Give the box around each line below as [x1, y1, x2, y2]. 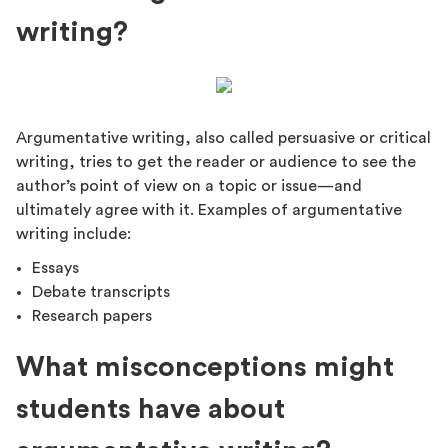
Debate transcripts [32, 283, 170, 300]
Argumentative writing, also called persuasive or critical [16, 129, 431, 146]
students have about [16, 394, 285, 423]
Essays [32, 259, 79, 276]
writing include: [16, 225, 131, 242]
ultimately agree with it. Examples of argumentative [16, 201, 402, 218]
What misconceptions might [16, 352, 394, 381]
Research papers [32, 307, 152, 324]
